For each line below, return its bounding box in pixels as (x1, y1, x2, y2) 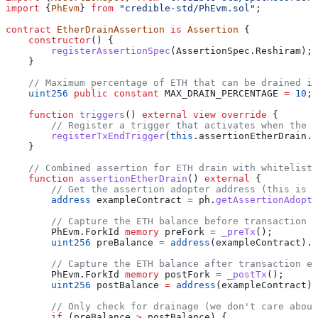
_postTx (221, 268, 267, 280)
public (68, 87, 108, 99)
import (6, 2, 40, 13)
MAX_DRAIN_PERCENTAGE (159, 87, 284, 99)
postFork (159, 268, 216, 280)
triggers (74, 109, 125, 120)
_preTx (216, 226, 256, 237)
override (216, 109, 267, 120)
